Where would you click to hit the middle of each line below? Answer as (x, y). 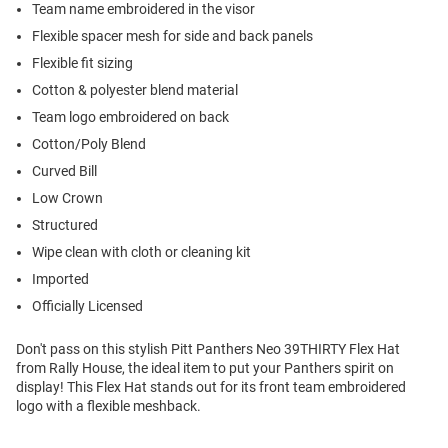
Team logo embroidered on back (130, 117)
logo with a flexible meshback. (108, 406)
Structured (65, 225)
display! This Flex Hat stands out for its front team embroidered (211, 387)
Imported (60, 279)
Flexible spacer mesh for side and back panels (172, 36)
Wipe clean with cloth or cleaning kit (141, 252)
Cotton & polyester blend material (135, 90)
